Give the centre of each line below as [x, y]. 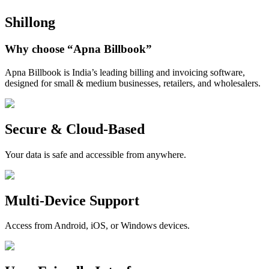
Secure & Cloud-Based [75, 129]
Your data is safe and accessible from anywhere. [95, 154]
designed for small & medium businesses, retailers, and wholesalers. [133, 83]
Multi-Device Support [72, 200]
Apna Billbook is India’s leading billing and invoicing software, [125, 72]
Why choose [36, 49]
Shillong [30, 23]
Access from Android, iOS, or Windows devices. [97, 226]
